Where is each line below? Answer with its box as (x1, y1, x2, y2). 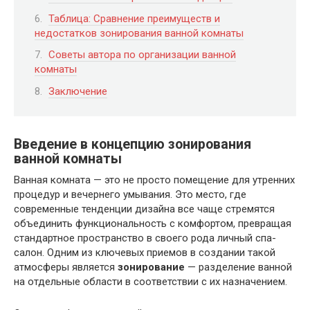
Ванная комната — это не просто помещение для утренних (14, 174, 295, 187)
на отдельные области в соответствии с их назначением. (14, 275, 287, 289)
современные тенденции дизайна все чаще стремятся (14, 203, 275, 216)
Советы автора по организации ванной (48, 48, 236, 62)
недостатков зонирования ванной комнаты (35, 26, 244, 39)
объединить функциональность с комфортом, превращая (14, 217, 291, 230)
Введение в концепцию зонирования (14, 136, 251, 153)
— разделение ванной (185, 261, 292, 274)
